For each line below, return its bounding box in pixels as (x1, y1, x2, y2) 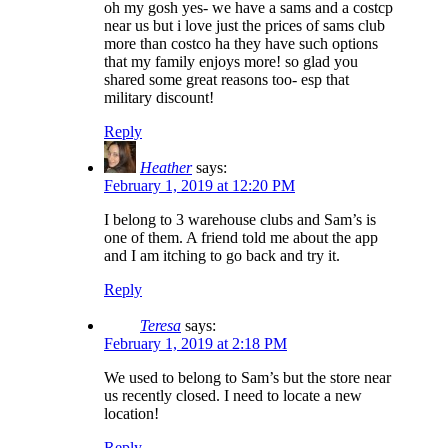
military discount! (104, 89, 214, 107)
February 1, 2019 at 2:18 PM (104, 335, 287, 353)
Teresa (140, 317, 181, 335)
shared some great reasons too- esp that (104, 71, 349, 89)
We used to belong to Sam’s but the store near (104, 369, 391, 387)
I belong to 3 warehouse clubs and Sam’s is (104, 211, 376, 229)
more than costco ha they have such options (104, 35, 378, 53)
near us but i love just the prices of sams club (104, 17, 385, 35)
